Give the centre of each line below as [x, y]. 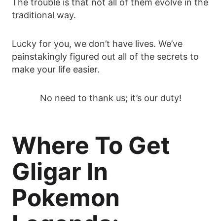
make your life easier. [56, 69]
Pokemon [66, 197]
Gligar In [60, 171]
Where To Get [91, 145]
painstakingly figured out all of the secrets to [105, 56]
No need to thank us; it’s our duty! [110, 98]
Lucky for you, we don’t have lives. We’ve [97, 43]
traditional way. [44, 15]
